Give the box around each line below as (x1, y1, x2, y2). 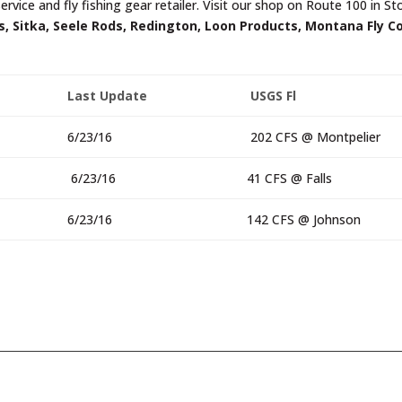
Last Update (67, 86, 148, 104)
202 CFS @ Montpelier (247, 127, 381, 145)
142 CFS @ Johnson (247, 210, 362, 228)
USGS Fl (247, 86, 297, 104)
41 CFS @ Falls (247, 169, 333, 187)
